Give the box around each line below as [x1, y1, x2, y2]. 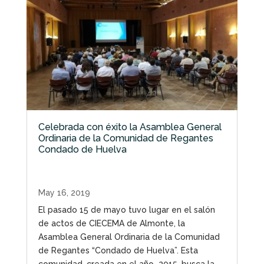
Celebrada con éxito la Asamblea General [38, 121, 222, 133]
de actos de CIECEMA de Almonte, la [38, 219, 185, 229]
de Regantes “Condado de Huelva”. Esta [38, 246, 198, 256]
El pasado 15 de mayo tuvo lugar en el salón [38, 205, 215, 215]
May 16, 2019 [38, 188, 90, 198]
